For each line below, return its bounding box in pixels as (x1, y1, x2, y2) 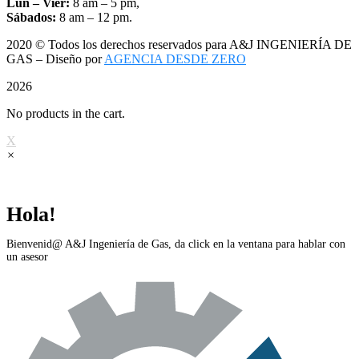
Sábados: (6, 10, 56, 25)
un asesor (6, 251, 48, 264)
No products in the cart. (6, 107, 125, 121)
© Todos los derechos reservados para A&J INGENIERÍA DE (32, 38, 352, 52)
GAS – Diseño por (6, 52, 104, 67)
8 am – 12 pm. (56, 10, 132, 25)
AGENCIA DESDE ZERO (104, 52, 246, 67)
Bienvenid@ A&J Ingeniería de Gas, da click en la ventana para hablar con (6, 238, 345, 251)
